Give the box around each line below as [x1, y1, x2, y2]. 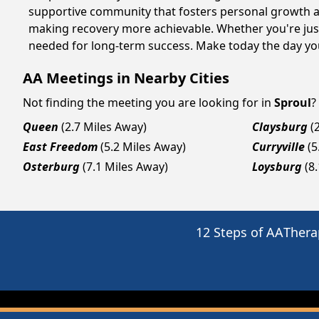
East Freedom [23, 139, 98, 155]
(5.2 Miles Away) [100, 139, 186, 155]
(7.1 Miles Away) [83, 159, 168, 174]
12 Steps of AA [196, 224, 283, 241]
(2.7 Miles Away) [61, 119, 147, 135]
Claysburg [252, 119, 308, 135]
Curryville [252, 139, 305, 155]
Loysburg [252, 159, 302, 174]
